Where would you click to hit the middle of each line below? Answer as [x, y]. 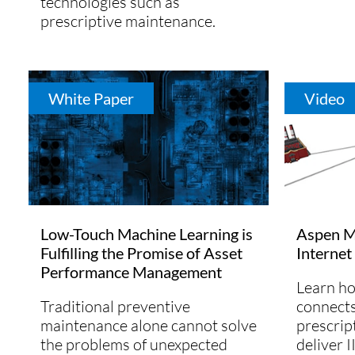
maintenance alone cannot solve [149, 326]
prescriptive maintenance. [128, 21]
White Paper [91, 98]
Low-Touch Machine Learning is [147, 234]
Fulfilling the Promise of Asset [141, 253]
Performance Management [131, 272]
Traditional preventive [115, 307]
